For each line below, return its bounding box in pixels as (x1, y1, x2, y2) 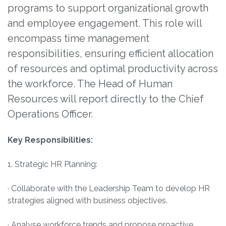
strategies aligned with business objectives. (8, 196, 167, 206)
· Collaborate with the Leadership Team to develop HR (8, 184, 210, 194)
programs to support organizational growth (8, 2, 208, 15)
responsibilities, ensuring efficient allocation (8, 47, 213, 60)
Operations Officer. (8, 108, 93, 121)
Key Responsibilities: (8, 135, 93, 145)
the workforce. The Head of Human (8, 78, 173, 90)
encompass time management (8, 32, 149, 45)
